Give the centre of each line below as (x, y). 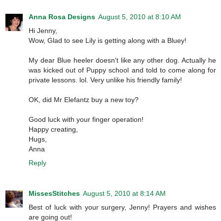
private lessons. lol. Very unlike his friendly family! (105, 80)
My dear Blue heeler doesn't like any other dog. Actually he (122, 60)
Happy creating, (53, 129)
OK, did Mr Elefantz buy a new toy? (84, 99)
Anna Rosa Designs (62, 17)
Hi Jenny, (43, 30)
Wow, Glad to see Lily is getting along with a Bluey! (108, 40)
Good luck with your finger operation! (86, 119)
